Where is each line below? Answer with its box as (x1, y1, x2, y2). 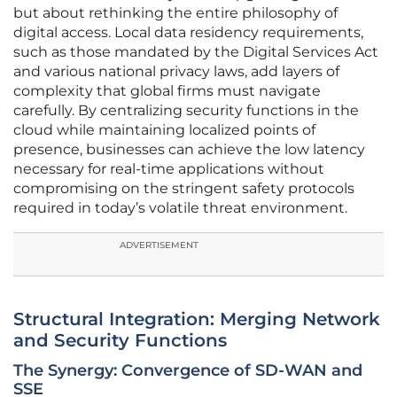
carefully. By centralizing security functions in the (13, 102, 359, 120)
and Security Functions (13, 330, 227, 352)
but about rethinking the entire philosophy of (13, 4, 338, 22)
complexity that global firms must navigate (13, 82, 321, 100)
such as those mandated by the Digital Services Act (13, 43, 378, 61)
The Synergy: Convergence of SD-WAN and (13, 361, 362, 381)
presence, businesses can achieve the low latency (13, 141, 365, 159)
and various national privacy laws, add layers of (13, 63, 339, 81)
